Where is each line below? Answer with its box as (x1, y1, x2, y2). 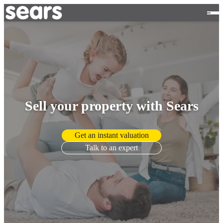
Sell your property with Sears (24, 98, 199, 113)
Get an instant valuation (74, 130, 149, 139)
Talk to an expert (85, 143, 138, 152)
